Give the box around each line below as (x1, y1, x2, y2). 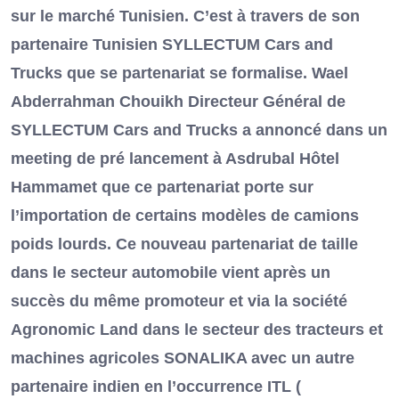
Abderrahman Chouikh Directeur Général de (11, 93, 346, 111)
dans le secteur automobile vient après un (11, 264, 330, 282)
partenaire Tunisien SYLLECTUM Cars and (11, 36, 333, 54)
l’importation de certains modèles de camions (11, 207, 359, 225)
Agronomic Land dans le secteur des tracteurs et (11, 321, 383, 339)
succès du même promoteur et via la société (11, 292, 347, 311)
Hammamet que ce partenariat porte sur (11, 178, 313, 197)
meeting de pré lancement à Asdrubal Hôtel (11, 150, 339, 168)
